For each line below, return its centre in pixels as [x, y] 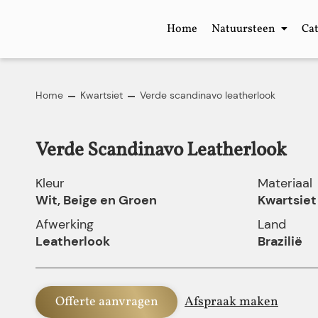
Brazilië [280, 241]
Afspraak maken [231, 302]
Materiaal [285, 183]
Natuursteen [245, 29]
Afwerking [65, 224]
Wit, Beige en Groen [96, 200]
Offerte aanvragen [106, 302]
